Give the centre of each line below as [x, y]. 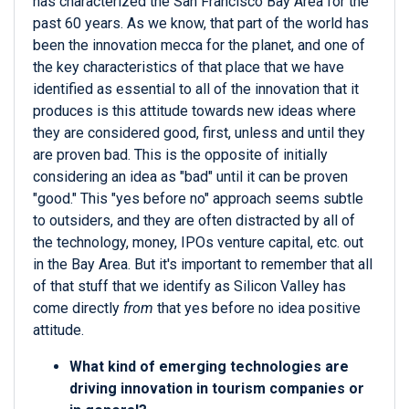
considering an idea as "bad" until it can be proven [190, 177]
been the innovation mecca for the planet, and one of [199, 46]
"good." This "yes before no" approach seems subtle [198, 199]
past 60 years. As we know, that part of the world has [201, 24]
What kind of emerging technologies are [209, 367]
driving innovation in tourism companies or [217, 389]
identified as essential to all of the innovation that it [196, 89]
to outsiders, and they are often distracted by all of [194, 221]
